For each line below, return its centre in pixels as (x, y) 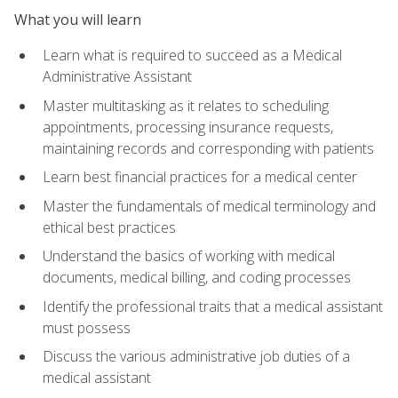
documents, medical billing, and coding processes (197, 278)
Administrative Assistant (117, 76)
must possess (87, 327)
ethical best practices (109, 227)
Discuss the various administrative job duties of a (196, 357)
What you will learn (78, 19)
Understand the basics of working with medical (189, 256)
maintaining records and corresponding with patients (208, 148)
